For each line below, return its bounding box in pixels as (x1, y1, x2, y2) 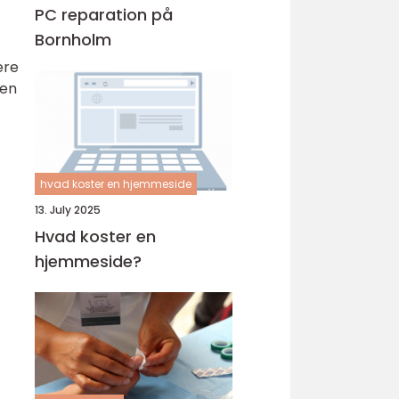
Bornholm (35, 28, 111, 51)
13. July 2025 (35, 202, 101, 217)
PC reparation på (35, 4, 173, 26)
